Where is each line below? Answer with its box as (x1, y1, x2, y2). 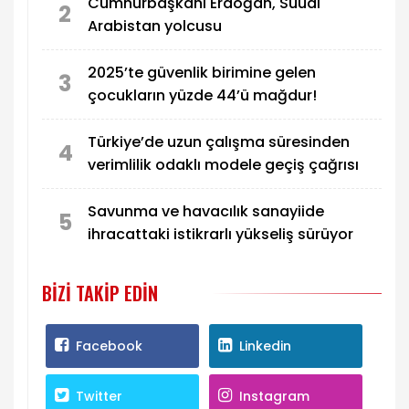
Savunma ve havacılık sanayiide (88, 201, 324, 223)
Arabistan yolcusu (88, 16, 222, 37)
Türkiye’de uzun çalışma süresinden (88, 131, 350, 153)
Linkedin (238, 337, 291, 356)
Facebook (75, 337, 142, 356)
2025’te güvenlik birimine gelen (88, 62, 316, 84)
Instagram (238, 387, 309, 406)
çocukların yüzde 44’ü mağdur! (88, 85, 317, 107)
